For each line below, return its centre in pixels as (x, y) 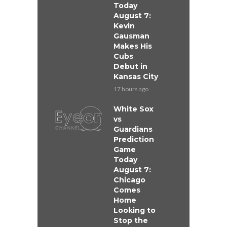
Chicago (129, 180)
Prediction (134, 139)
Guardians (133, 129)
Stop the (131, 220)
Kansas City (136, 76)
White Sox (134, 109)
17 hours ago (131, 89)
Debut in (130, 66)
